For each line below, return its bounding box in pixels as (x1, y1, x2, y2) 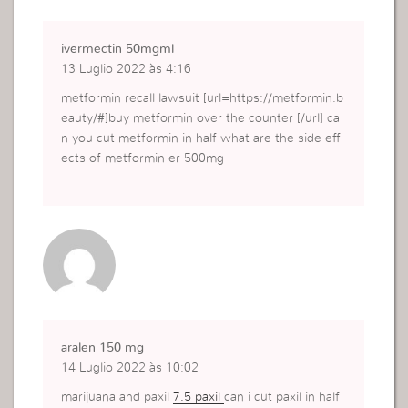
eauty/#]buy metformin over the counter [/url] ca (61, 112, 341, 126)
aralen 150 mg (61, 342, 145, 355)
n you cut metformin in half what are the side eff (61, 132, 342, 146)
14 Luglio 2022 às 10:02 (61, 362, 199, 375)
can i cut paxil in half (224, 391, 341, 404)
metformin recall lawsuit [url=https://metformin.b (61, 92, 344, 106)
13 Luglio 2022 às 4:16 (61, 63, 192, 76)
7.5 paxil (173, 391, 225, 404)
